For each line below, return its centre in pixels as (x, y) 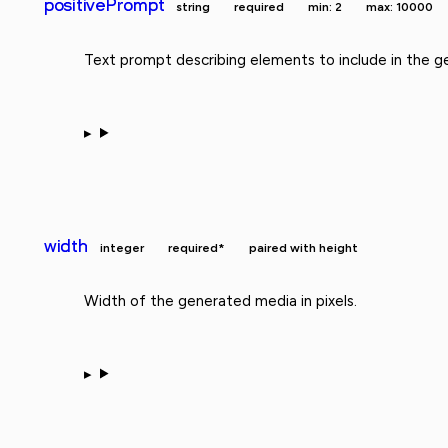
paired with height (303, 247)
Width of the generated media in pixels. (220, 300)
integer (121, 247)
